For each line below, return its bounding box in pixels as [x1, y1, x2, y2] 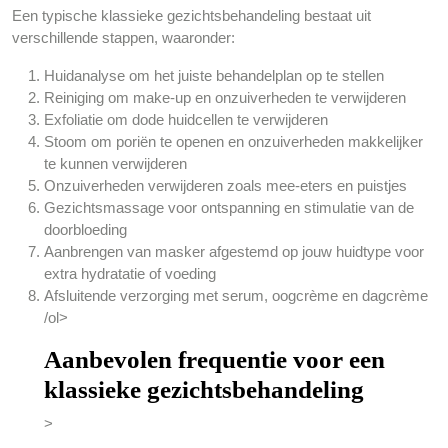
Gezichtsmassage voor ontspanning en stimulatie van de [44, 199, 414, 216]
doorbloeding [44, 221, 127, 238]
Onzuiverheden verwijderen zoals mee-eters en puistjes [44, 177, 407, 194]
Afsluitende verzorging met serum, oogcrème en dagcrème [44, 287, 428, 304]
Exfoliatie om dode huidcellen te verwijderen [44, 111, 328, 128]
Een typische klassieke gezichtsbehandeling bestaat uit [12, 7, 371, 24]
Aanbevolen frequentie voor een [44, 346, 385, 373]
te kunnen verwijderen [44, 155, 187, 172]
